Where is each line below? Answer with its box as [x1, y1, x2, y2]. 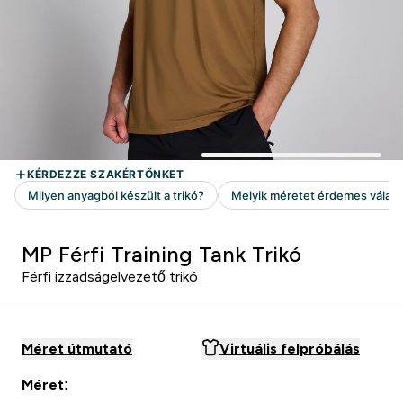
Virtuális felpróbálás [219, 341, 360, 356]
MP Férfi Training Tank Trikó [22, 242, 301, 266]
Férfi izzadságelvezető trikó [22, 269, 198, 284]
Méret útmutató [22, 341, 132, 356]
